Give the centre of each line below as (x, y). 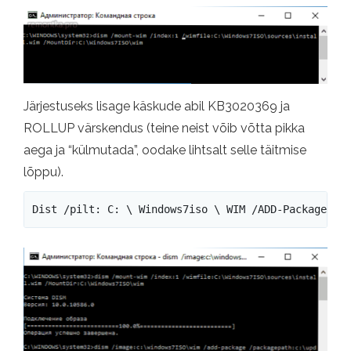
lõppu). (43, 172)
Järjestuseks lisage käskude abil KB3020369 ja (157, 107)
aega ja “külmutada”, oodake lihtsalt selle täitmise (165, 150)
